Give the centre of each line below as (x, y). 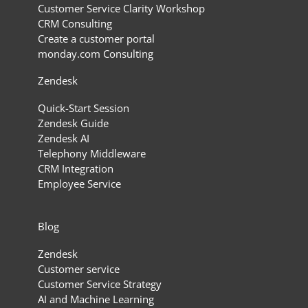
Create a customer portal (96, 39)
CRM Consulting (75, 24)
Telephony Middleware (91, 154)
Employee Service (79, 184)
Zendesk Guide (73, 123)
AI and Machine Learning (96, 299)
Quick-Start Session (83, 108)
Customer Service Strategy (99, 284)
